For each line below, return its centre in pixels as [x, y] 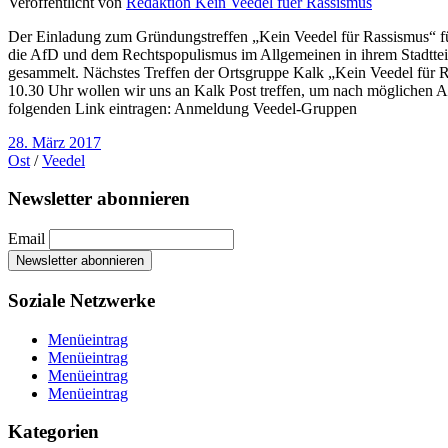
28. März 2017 [54, 142]
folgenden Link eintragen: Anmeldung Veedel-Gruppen [182, 108]
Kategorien [53, 432]
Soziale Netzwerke [81, 300]
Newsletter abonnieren [99, 199]
